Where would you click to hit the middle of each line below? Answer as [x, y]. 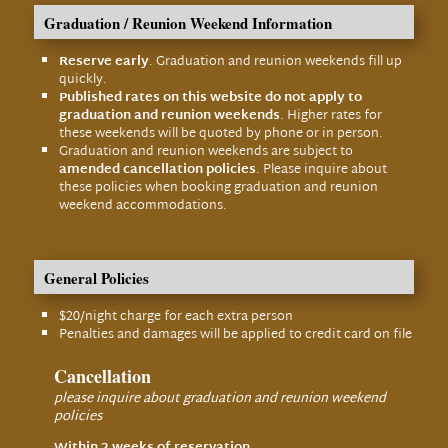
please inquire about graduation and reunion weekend [219, 399]
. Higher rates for [330, 116]
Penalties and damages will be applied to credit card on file [235, 335]
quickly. [82, 80]
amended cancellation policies [157, 170]
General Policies [96, 278]
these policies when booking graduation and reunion [218, 188]
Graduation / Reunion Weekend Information [187, 23]
